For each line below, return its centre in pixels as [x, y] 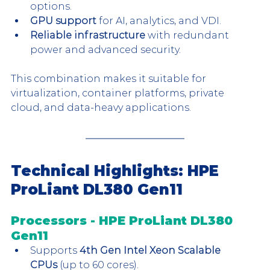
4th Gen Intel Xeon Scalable [151, 251]
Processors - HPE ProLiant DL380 [124, 221]
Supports [55, 251]
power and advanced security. [105, 50]
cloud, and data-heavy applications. [101, 108]
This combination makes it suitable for [110, 79]
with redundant [188, 36]
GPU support [63, 21]
